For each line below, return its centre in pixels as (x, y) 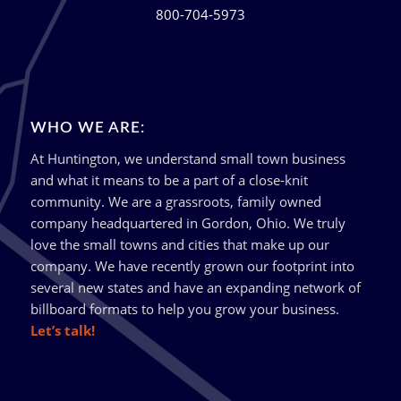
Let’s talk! (62, 331)
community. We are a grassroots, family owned (175, 202)
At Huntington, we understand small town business (188, 159)
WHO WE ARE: (87, 128)
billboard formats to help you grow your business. (184, 309)
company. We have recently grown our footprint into (192, 266)
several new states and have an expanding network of (195, 288)
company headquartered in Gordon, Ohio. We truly (188, 223)
